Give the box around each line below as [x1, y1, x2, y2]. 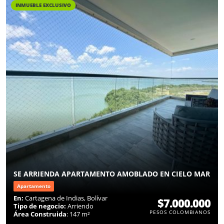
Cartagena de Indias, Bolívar [23, 193, 107, 202]
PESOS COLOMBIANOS [149, 208, 210, 215]
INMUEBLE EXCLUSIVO [15, 1, 71, 8]
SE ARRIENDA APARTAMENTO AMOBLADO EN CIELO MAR [13, 168, 210, 178]
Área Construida [13, 209, 66, 218]
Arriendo [66, 201, 93, 210]
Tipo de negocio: [13, 201, 66, 210]
